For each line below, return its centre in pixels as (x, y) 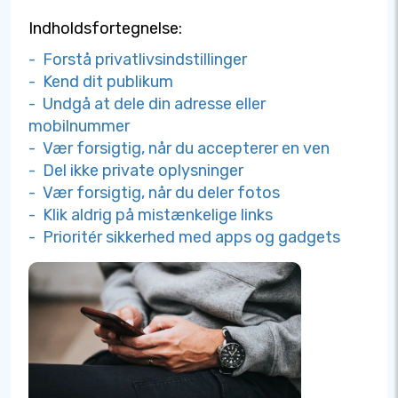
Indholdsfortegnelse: (105, 28)
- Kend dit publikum (101, 82)
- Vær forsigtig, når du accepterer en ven (179, 148)
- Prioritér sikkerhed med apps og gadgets (184, 237)
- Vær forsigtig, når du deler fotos (154, 193)
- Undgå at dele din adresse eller (147, 104)
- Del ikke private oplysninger (136, 171)
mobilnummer (79, 126)
